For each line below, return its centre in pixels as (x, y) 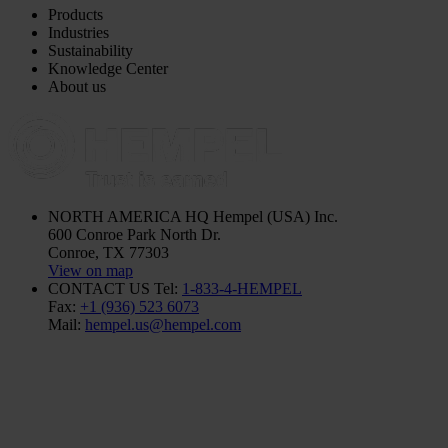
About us (77, 86)
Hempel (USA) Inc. (273, 216)
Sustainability (90, 50)
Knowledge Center (108, 68)
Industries (78, 32)
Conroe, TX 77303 (108, 252)
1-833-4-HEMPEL (242, 288)
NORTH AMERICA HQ (128, 216)
